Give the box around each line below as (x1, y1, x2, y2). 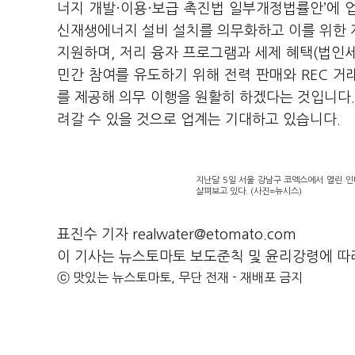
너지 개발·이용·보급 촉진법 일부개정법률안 (57, 2, 324, 16)
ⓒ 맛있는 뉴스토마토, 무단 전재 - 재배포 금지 (57, 271, 303, 284)
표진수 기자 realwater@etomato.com (57, 227, 296, 242)
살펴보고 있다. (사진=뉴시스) (196, 187, 302, 196)
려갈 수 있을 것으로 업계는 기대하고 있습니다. (57, 113, 345, 127)
